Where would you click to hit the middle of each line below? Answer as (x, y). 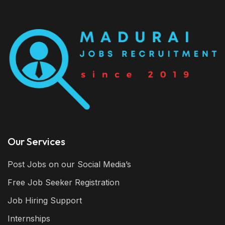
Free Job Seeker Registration (64, 182)
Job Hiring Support (45, 200)
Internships (29, 218)
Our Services (36, 141)
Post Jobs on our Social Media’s (69, 164)
